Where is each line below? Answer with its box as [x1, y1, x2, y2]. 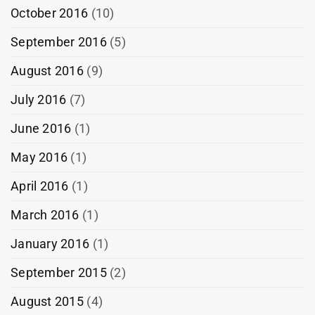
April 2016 [11, 178, 69, 193]
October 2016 [11, 5, 89, 20]
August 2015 [11, 293, 84, 309]
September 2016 [11, 34, 107, 49]
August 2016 [11, 63, 84, 78]
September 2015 [11, 264, 107, 280]
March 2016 [11, 207, 79, 222]
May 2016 [11, 149, 68, 165]
